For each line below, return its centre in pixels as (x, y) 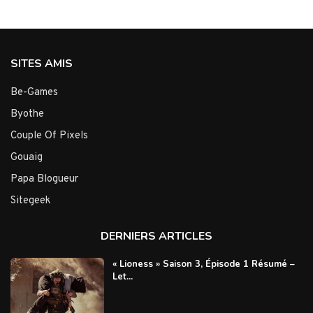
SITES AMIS (42, 64)
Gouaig (27, 158)
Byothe (27, 115)
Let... (122, 277)
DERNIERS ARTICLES (156, 236)
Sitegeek (30, 201)
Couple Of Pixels (49, 136)
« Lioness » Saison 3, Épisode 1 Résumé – (203, 264)
